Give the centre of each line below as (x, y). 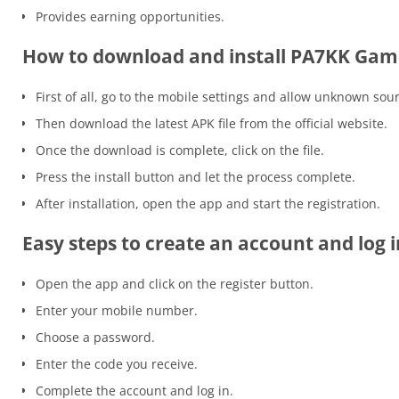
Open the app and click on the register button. (175, 284)
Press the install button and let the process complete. (195, 177)
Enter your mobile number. (117, 311)
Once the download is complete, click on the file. (180, 151)
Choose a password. (95, 338)
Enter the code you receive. (117, 364)
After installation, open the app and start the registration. (208, 204)
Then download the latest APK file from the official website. (212, 124)
